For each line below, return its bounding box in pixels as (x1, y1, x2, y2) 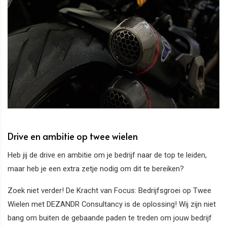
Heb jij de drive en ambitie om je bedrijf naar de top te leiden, (8, 150, 207, 160)
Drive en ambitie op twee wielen (8, 130, 138, 143)
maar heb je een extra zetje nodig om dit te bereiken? (8, 164, 184, 173)
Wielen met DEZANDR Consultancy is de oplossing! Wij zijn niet (8, 199, 216, 209)
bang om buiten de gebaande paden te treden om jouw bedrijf (8, 213, 212, 222)
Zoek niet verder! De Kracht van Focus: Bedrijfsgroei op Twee (8, 185, 211, 195)
